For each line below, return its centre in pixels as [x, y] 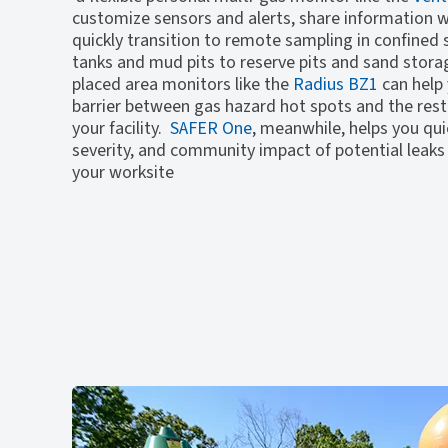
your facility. [121, 129]
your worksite [123, 173]
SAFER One [211, 129]
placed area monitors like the [182, 85]
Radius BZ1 [335, 85]
